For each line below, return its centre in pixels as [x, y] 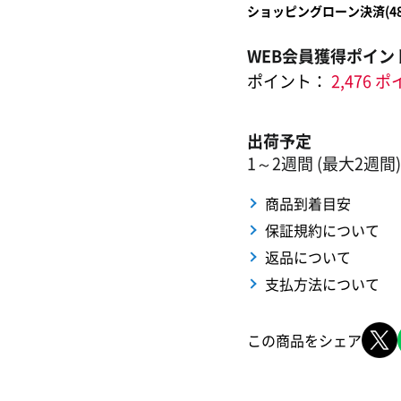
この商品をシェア [304, 340]
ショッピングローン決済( [318, 11]
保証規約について [322, 230]
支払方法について [322, 284]
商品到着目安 [308, 203]
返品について [308, 257]
